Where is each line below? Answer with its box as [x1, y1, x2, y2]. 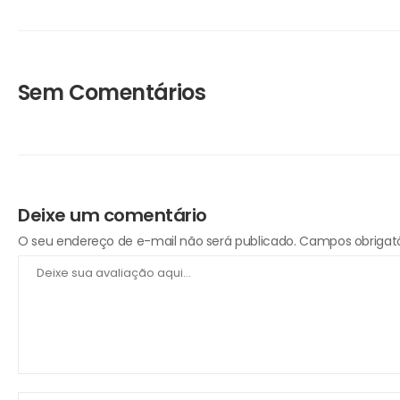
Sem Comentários [18, 78, 205, 108]
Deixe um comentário [18, 203, 207, 229]
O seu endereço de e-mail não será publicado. [18, 231, 296, 250]
